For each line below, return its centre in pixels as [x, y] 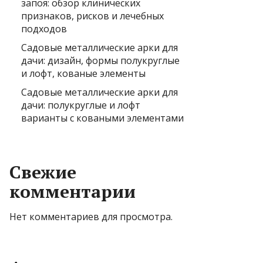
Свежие [43, 172]
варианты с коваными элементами [102, 118]
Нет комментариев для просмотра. [91, 216]
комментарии [73, 191]
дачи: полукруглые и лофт [81, 105]
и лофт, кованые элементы [83, 73]
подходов [44, 28]
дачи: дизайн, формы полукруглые [100, 60]
